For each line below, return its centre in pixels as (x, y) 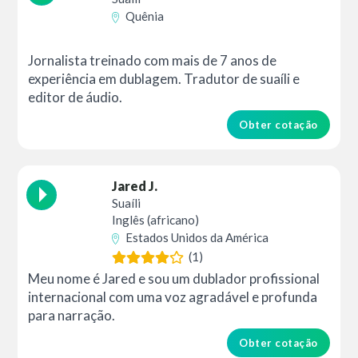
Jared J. (135, 185)
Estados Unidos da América (197, 237)
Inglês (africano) (156, 219)
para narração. (72, 316)
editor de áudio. (76, 97)
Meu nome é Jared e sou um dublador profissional (174, 279)
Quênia (145, 16)
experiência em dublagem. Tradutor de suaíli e (164, 78)
